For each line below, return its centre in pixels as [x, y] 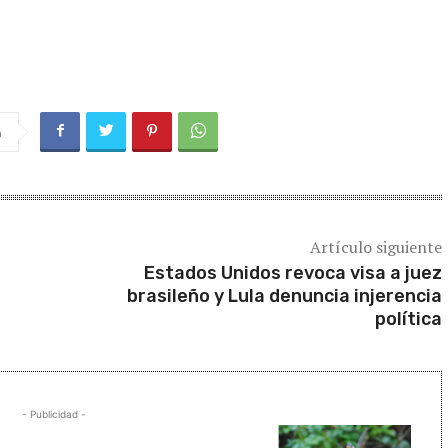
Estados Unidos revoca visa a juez [292, 272]
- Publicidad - [54, 413]
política [408, 318]
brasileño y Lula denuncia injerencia [284, 295]
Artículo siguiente [375, 246]
